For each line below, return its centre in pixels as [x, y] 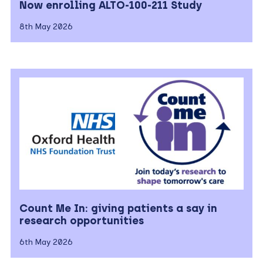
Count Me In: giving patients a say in [118, 209]
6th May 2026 [46, 242]
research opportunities [81, 221]
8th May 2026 [46, 27]
